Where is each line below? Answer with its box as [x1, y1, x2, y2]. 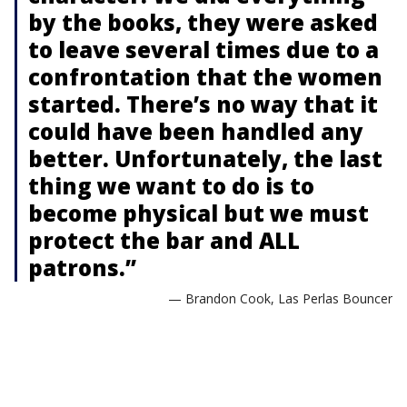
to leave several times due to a [28, 34, 379, 65]
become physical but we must [28, 197, 369, 228]
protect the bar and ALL [28, 224, 300, 255]
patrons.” [28, 252, 136, 283]
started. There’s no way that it [28, 88, 378, 119]
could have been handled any [28, 115, 363, 146]
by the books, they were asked [28, 6, 378, 37]
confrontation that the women [28, 61, 382, 92]
